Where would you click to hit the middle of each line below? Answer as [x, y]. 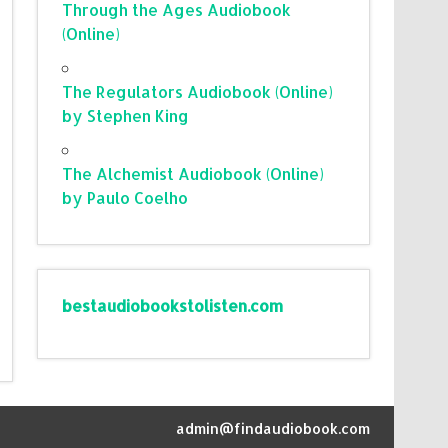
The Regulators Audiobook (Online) [198, 91]
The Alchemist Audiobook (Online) [193, 173]
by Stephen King [126, 115]
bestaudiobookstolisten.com [173, 305]
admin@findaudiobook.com [273, 429]
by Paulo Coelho [125, 197]
